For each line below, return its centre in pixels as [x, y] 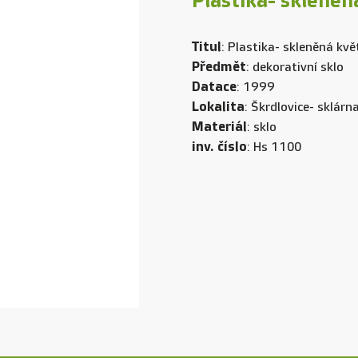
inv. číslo [219, 147]
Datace [214, 87]
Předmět [219, 67]
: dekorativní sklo [295, 68]
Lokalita [218, 107]
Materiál [219, 127]
